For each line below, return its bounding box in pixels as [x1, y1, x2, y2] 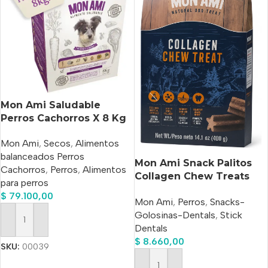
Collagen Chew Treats [134, 170, 249, 182]
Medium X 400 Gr [134, 184, 225, 196]
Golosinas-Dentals [134, 209, 215, 221]
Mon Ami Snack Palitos [134, 157, 252, 169]
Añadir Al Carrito [8, 220, 71, 230]
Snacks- [209, 196, 245, 208]
